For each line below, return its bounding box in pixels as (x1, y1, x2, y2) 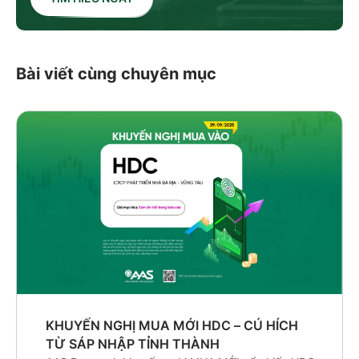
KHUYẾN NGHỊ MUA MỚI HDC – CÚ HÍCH (46, 317, 298, 334)
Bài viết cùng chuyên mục (16, 63, 216, 83)
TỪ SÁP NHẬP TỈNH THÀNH (46, 336, 220, 353)
